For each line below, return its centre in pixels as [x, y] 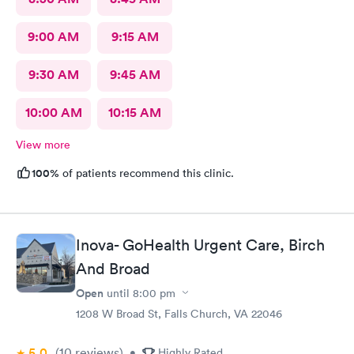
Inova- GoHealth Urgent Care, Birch [200, 245]
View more [43, 145]
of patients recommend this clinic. [147, 173]
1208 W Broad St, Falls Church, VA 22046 [179, 313]
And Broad [113, 268]
